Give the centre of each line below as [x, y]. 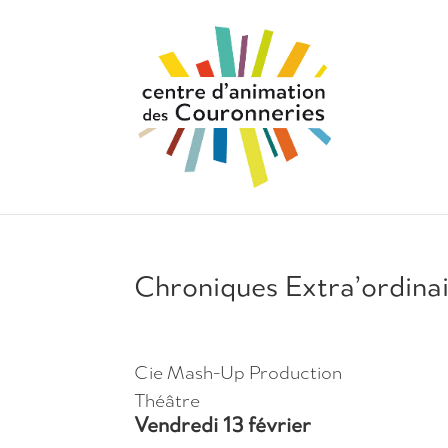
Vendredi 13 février [223, 425]
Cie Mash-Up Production [238, 372]
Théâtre [167, 400]
